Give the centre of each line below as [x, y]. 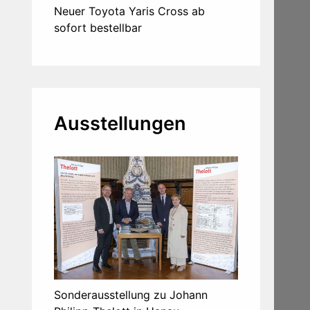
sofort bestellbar [98, 28]
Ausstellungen [120, 124]
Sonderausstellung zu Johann [131, 294]
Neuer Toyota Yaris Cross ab [129, 11]
